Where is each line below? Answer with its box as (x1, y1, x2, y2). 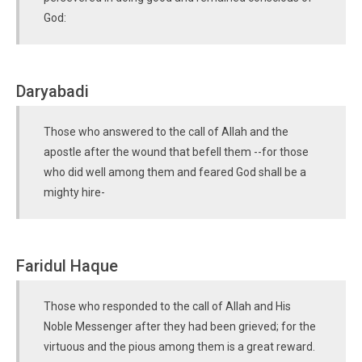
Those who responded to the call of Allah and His (44, 300, 291, 313)
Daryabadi (16, 82, 89, 101)
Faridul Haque (16, 256, 118, 276)
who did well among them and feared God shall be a (44, 166, 306, 179)
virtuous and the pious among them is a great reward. (44, 340, 315, 353)
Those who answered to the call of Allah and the (44, 125, 288, 138)
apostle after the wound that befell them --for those (44, 145, 309, 158)
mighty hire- (44, 186, 105, 199)
